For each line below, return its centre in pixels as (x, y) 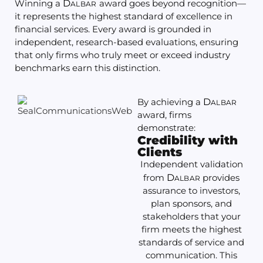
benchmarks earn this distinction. (87, 68)
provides (220, 178)
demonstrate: (166, 128)
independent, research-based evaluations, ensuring (127, 42)
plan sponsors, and (191, 204)
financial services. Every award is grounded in (113, 29)
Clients (160, 152)
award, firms (164, 115)
